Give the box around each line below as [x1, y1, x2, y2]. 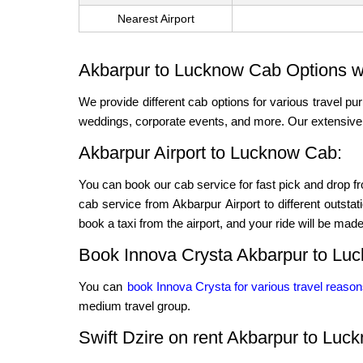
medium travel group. [79, 299, 190, 314]
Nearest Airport [117, 12, 194, 26]
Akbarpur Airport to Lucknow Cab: [79, 143, 342, 164]
